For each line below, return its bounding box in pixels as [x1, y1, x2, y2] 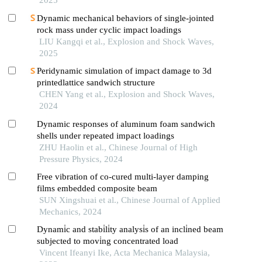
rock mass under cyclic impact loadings [36, 25, 181, 35]
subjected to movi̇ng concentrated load [36, 236, 178, 246]
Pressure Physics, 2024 [39, 154, 123, 164]
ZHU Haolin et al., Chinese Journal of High [39, 142, 198, 152]
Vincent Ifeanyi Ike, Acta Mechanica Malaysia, [39, 248, 210, 258]
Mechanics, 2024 [39, 206, 102, 216]
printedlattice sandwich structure [36, 78, 155, 88]
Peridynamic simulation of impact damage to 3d [36, 66, 212, 76]
